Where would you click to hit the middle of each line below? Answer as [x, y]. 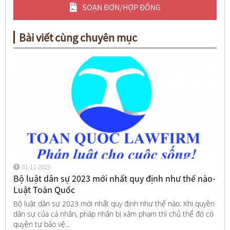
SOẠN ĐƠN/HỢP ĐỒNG [121, 7]
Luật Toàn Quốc [44, 189]
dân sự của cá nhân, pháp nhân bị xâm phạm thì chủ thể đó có [113, 214]
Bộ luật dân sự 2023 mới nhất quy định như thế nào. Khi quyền [114, 204]
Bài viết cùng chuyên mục [78, 37]
